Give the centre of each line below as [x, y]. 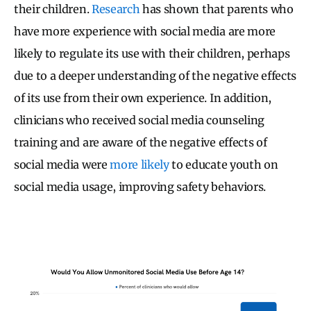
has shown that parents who [217, 9]
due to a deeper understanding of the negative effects [155, 76]
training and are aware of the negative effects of [141, 143]
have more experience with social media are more [145, 32]
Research [116, 9]
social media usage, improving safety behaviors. [141, 187]
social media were [62, 165]
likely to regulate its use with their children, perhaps [152, 54]
